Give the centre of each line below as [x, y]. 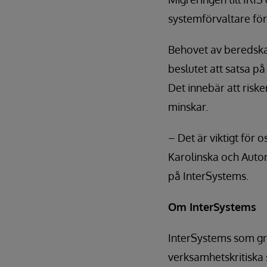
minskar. [188, 107]
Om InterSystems [212, 207]
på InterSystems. [208, 176]
